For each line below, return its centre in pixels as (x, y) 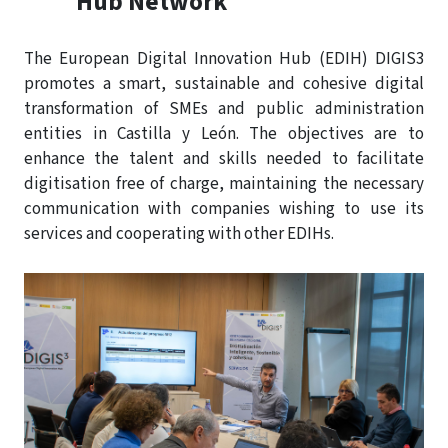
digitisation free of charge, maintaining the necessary (224, 184)
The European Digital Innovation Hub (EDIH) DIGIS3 (224, 59)
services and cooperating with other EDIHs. (179, 234)
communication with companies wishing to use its (224, 209)
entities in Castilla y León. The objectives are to (224, 134)
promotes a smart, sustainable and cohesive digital (224, 84)
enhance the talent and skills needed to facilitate (224, 159)
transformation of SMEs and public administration (224, 109)
